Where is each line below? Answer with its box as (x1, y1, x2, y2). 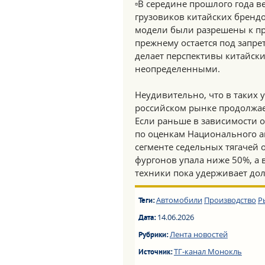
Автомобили (156, 195, 202, 205)
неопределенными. (135, 63, 220, 75)
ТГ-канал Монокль (173, 246, 242, 257)
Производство (203, 195, 256, 205)
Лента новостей (169, 229, 228, 240)
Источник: (138, 248, 174, 257)
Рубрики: (138, 231, 170, 240)
